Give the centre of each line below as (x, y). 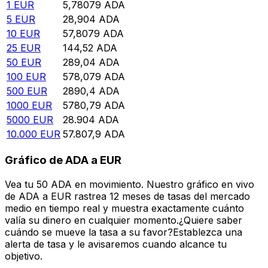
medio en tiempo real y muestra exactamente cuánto (124, 208)
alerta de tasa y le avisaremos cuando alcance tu (116, 244)
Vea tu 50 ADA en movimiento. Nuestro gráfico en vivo (130, 184)
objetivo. (24, 256)
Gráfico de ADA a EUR (63, 160)
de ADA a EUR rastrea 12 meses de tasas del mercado (127, 196)
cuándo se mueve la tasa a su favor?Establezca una (124, 232)
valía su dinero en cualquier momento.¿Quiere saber (124, 220)
